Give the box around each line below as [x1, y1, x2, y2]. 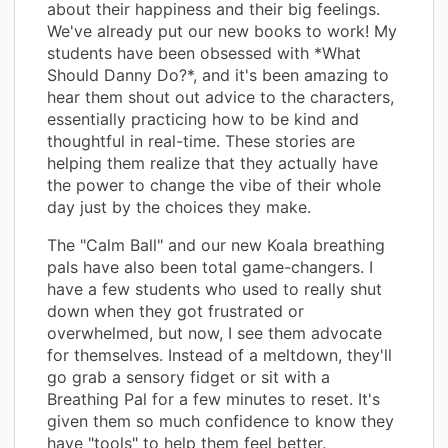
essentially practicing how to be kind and [47, 108, 359, 129]
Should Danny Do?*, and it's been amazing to [47, 64, 389, 85]
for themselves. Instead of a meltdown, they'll [47, 344, 392, 365]
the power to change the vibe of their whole [47, 174, 381, 195]
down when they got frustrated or [47, 300, 304, 321]
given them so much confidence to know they [47, 410, 394, 431]
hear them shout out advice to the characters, [47, 86, 394, 107]
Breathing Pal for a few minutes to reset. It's [47, 388, 380, 409]
